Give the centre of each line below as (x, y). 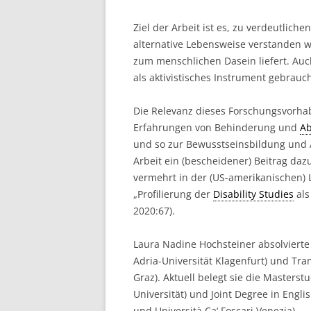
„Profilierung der (173, 194)
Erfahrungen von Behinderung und (217, 127)
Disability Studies (253, 194)
